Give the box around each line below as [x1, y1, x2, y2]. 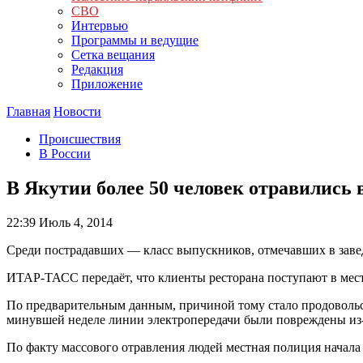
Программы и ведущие [71, 33, 199, 47]
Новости [53, 105, 101, 118]
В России [39, 147, 91, 160]
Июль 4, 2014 [36, 215, 113, 229]
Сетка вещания [71, 48, 155, 62]
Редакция [71, 62, 123, 76]
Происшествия [39, 132, 121, 146]
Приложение [71, 77, 143, 91]
